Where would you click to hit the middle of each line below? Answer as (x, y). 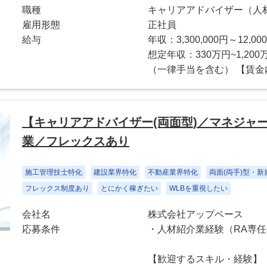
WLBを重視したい (198, 188)
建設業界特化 (115, 172)
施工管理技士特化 (53, 172)
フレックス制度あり (57, 188)
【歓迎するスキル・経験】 (205, 259)
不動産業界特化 (173, 172)
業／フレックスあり (75, 141)
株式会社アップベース (196, 214)
